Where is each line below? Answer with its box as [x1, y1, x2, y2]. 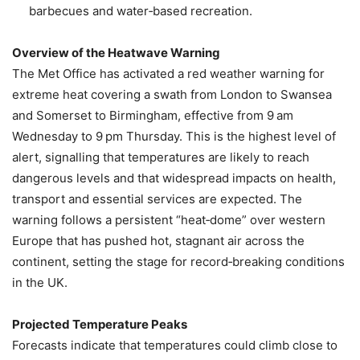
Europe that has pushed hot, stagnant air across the [12, 233, 305, 249]
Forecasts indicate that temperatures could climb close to [12, 337, 337, 354]
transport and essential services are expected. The [12, 191, 302, 207]
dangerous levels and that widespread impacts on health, [12, 170, 336, 186]
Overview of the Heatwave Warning [12, 45, 220, 61]
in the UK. [12, 275, 67, 291]
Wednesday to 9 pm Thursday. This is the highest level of [12, 129, 336, 145]
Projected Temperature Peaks [12, 317, 187, 333]
